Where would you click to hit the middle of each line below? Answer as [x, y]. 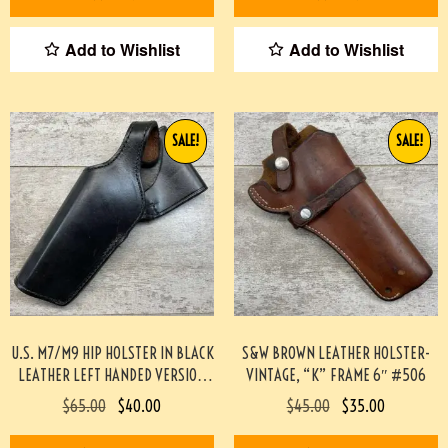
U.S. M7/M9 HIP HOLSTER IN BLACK [112, 352]
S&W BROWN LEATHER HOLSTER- [336, 352]
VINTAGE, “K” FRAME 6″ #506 [336, 374]
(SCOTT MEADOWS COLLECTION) [112, 396]
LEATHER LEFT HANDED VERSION [112, 374]
